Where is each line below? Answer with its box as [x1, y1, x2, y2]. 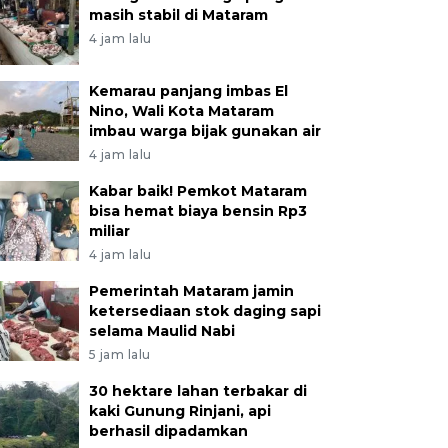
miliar [88, 222, 130, 240]
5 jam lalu [88, 347, 151, 362]
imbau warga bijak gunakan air [88, 122, 321, 140]
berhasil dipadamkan [88, 422, 248, 440]
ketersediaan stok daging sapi [88, 302, 321, 320]
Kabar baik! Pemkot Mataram [88, 182, 307, 200]
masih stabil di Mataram [88, 6, 268, 24]
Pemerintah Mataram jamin [88, 282, 294, 300]
